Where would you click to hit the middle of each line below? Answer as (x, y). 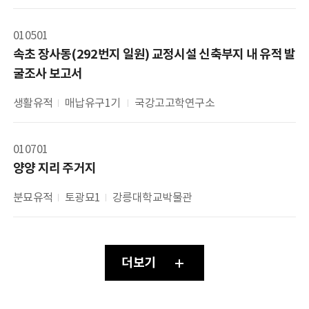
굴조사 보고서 (48, 73)
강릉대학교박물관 (152, 197)
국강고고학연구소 (175, 102)
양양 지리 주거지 (54, 168)
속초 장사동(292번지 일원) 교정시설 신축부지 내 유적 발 (154, 54)
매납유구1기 (94, 102)
